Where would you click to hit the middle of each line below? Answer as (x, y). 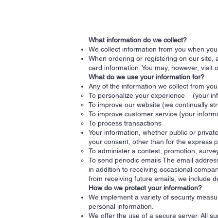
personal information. (121, 206)
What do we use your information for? (146, 77)
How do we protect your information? (145, 188)
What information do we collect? (138, 40)
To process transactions (125, 123)
